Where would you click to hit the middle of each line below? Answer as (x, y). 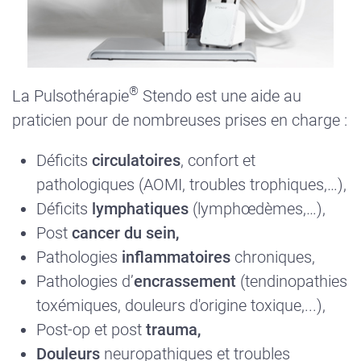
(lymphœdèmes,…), (257, 208)
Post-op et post (91, 329)
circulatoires (136, 160)
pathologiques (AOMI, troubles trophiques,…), (191, 184)
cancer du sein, (125, 232)
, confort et (218, 160)
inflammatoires (176, 257)
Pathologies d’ (85, 281)
